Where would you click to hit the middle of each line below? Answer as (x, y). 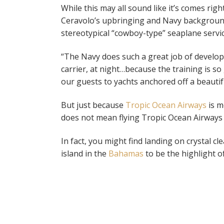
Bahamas (126, 154)
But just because (93, 105)
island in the (85, 154)
